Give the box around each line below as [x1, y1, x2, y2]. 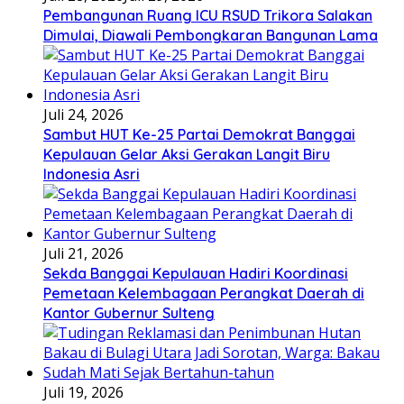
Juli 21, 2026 [43, 243, 124, 263]
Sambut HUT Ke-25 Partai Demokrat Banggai [43, 124, 355, 143]
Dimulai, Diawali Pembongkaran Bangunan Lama [43, 25, 378, 44]
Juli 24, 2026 [43, 104, 124, 124]
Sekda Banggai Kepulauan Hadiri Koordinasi [43, 263, 348, 282]
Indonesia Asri [43, 164, 140, 183]
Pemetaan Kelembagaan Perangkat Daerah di [43, 283, 364, 302]
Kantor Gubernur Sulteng [43, 303, 215, 322]
